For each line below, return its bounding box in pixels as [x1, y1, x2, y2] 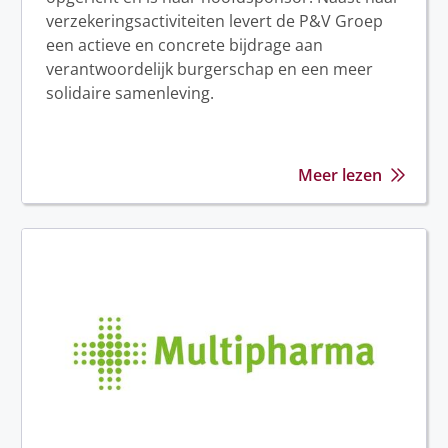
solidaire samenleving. [46, 82, 214, 105]
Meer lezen [298, 164, 382, 187]
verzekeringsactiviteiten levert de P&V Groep [46, 10, 383, 33]
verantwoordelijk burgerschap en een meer [46, 58, 373, 81]
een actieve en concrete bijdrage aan [46, 34, 323, 57]
